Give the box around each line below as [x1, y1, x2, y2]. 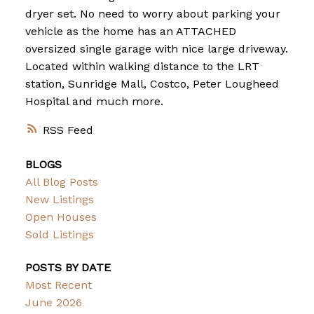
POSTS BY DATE [25, 261, 111, 275]
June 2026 [25, 296, 82, 310]
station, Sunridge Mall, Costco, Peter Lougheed [25, 77, 279, 91]
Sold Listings [25, 228, 94, 242]
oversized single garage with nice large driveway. [25, 42, 288, 56]
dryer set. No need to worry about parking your [25, 7, 280, 21]
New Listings [25, 193, 94, 207]
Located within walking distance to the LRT [25, 60, 259, 74]
